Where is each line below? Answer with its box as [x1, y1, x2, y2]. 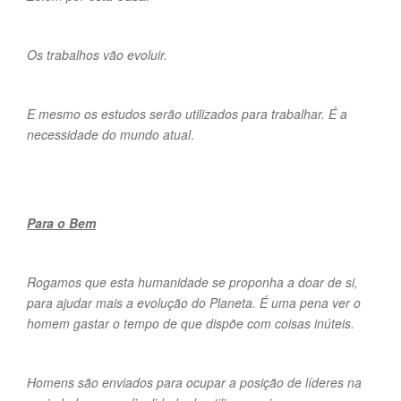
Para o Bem [27, 214, 96, 232]
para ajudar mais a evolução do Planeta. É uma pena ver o [27, 294, 361, 311]
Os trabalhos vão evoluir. [27, 46, 167, 64]
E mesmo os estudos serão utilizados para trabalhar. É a [27, 105, 347, 123]
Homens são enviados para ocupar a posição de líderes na [27, 373, 362, 391]
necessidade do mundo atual [27, 125, 191, 143]
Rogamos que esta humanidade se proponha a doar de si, [27, 273, 358, 291]
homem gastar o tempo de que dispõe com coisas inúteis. [27, 314, 354, 332]
